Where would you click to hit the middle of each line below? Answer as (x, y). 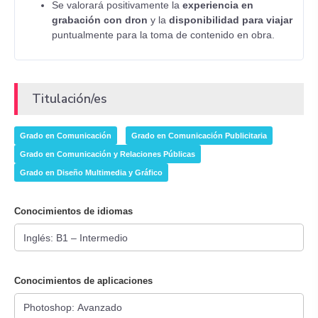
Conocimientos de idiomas (73, 211)
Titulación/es (70, 99)
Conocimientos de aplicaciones (83, 281)
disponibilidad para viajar (231, 20)
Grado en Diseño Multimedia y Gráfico (91, 172)
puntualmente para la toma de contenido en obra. (163, 35)
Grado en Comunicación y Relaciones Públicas (108, 154)
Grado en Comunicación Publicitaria (199, 136)
